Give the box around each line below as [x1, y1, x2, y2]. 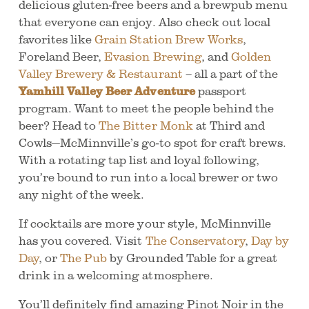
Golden [231, 48, 272, 64]
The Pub [59, 249, 108, 266]
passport [195, 82, 247, 99]
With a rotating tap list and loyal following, [18, 151, 260, 168]
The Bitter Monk [99, 117, 193, 133]
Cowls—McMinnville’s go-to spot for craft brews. [18, 134, 287, 150]
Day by [251, 232, 290, 248]
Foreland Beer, [18, 48, 105, 64]
